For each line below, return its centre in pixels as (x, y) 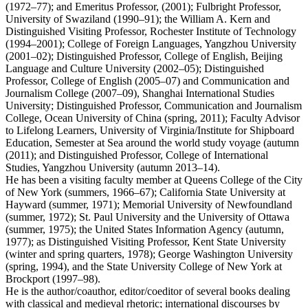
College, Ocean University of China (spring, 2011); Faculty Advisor (153, 118)
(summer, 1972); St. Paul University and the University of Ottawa (147, 217)
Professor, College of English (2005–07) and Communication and (147, 80)
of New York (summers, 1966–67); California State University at (145, 192)
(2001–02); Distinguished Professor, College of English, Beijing (144, 56)
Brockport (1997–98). (53, 278)
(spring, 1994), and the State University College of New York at (144, 266)
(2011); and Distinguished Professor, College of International (137, 155)
